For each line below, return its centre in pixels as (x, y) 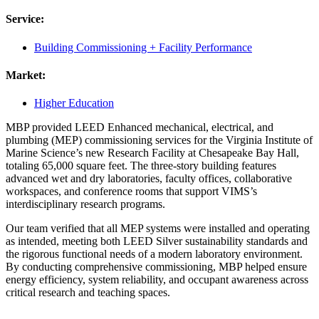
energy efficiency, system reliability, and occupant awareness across (157, 280)
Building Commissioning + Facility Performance (143, 47)
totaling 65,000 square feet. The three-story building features (141, 166)
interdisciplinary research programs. (85, 204)
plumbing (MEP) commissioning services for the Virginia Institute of (159, 140)
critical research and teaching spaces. (88, 293)
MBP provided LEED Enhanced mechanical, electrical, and (140, 127)
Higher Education (74, 103)
